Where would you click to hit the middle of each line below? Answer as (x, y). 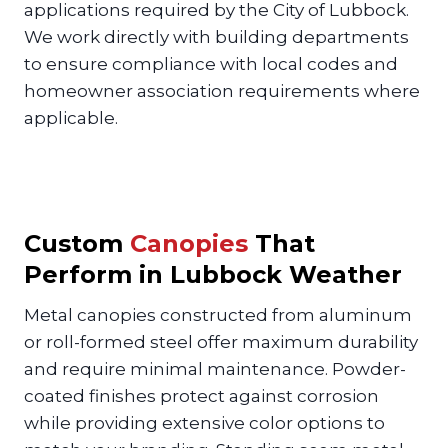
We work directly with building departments (216, 36)
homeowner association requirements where (222, 90)
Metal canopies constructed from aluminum (218, 314)
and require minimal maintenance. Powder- (215, 368)
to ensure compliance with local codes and (211, 63)
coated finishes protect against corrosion (201, 395)
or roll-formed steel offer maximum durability (221, 341)
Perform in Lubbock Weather (213, 274)
